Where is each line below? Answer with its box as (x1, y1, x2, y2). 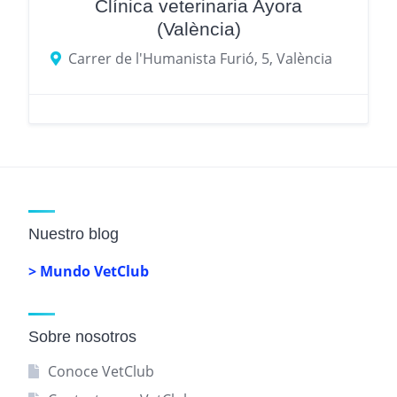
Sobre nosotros (28, 328, 136, 346)
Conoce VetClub (47, 362, 154, 382)
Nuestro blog (28, 225, 119, 244)
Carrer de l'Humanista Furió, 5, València (68, 49, 332, 69)
